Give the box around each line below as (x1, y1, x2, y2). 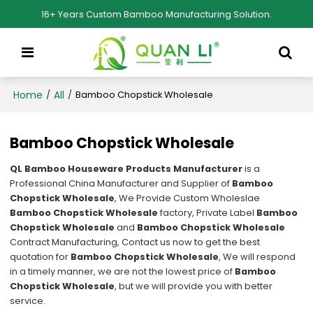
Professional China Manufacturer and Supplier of (10, 177, 233, 191)
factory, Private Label (158, 206, 257, 220)
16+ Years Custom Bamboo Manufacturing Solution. (41, 7, 272, 21)
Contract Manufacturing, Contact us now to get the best (10, 235, 261, 249)
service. (10, 294, 46, 308)
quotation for (10, 250, 71, 264)
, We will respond (219, 250, 296, 264)
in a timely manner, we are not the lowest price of (10, 265, 235, 279)
